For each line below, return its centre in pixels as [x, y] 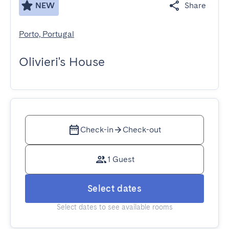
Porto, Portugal [47, 34]
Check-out [142, 130]
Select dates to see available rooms [114, 207]
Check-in [97, 130]
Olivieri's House [62, 62]
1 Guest [121, 159]
